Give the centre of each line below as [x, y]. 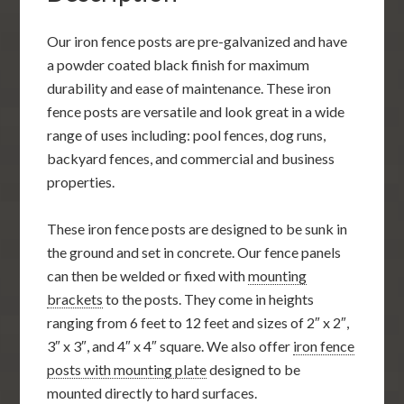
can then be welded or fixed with [148, 275]
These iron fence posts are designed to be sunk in [197, 228]
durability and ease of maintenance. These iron [189, 87]
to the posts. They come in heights [209, 298]
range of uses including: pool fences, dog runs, [187, 134]
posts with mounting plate [127, 369]
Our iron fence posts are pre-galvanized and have [197, 41]
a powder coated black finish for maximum [179, 64]
